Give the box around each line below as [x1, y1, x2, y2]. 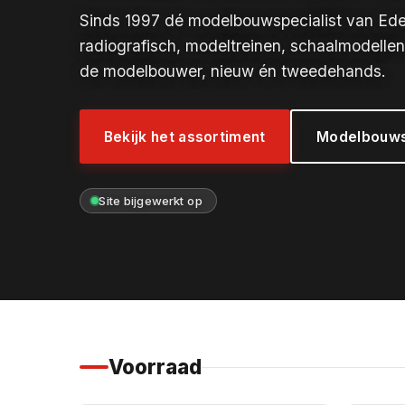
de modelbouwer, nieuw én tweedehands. [79, 61, 386, 80]
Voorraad [108, 354, 202, 380]
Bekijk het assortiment [103, 127, 266, 146]
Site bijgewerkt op [99, 193, 202, 208]
